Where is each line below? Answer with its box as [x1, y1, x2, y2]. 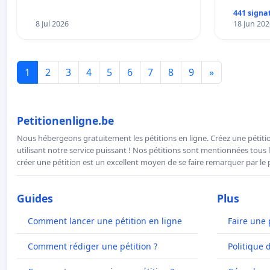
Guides [17, 190, 53, 206]
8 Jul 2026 [35, 18, 69, 29]
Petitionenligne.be [17, 113, 114, 128]
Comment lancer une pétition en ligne [28, 215, 182, 227]
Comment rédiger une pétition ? [28, 240, 157, 252]
